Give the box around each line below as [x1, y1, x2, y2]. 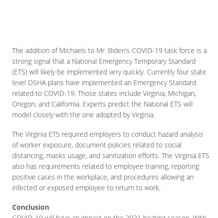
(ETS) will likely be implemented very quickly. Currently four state [12, 67, 206, 77]
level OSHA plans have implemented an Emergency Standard [12, 78, 196, 88]
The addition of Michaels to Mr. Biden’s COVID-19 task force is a [12, 46, 207, 55]
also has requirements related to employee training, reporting [12, 162, 199, 171]
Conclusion [12, 202, 49, 212]
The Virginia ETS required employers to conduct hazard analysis [12, 129, 203, 139]
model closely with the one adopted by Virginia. [12, 110, 155, 120]
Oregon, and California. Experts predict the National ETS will [12, 99, 193, 109]
